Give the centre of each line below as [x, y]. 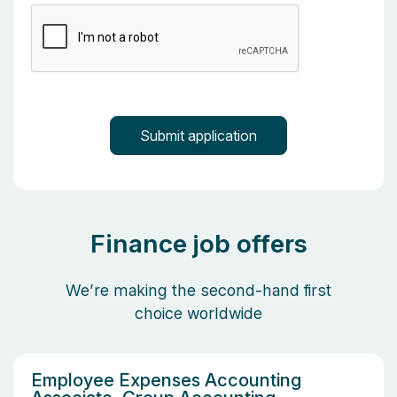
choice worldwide [198, 313]
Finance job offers [198, 244]
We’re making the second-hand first [198, 290]
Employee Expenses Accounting [166, 380]
